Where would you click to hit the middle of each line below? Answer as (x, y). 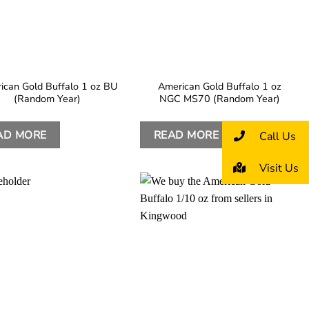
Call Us (276, 136)
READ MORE (186, 135)
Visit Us (278, 168)
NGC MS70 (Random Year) (219, 98)
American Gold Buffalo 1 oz (219, 86)
